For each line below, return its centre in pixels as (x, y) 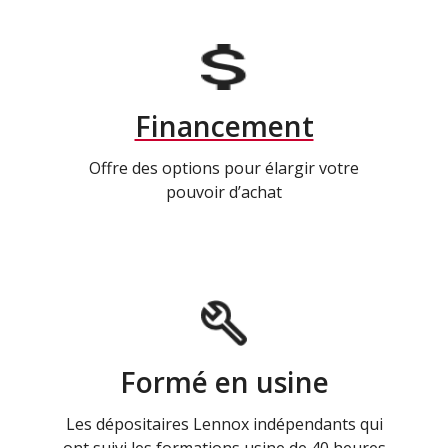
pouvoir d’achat (224, 192)
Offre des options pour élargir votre (224, 168)
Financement (224, 126)
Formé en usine (224, 382)
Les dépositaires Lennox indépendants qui (224, 424)
